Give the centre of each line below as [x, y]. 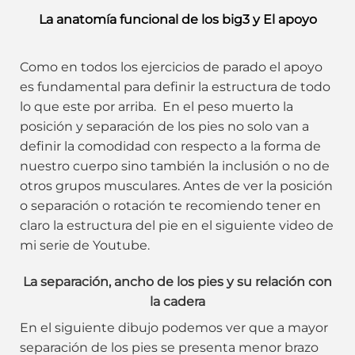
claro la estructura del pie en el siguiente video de [177, 226]
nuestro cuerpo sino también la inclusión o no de [175, 166]
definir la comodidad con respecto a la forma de [170, 147]
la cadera [177, 302]
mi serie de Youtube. [85, 246]
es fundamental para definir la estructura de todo [175, 87]
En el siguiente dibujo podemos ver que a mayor [174, 328]
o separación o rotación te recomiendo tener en [170, 206]
